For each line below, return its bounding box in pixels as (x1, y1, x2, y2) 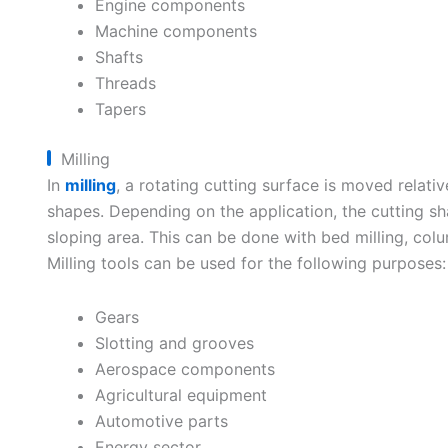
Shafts (94, 47, 143, 67)
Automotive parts (94, 411, 228, 431)
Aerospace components (94, 359, 275, 379)
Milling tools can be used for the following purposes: (46, 253, 446, 273)
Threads (94, 73, 156, 93)
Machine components (94, 21, 257, 41)
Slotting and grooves (94, 333, 254, 353)
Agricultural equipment (94, 385, 267, 405)
